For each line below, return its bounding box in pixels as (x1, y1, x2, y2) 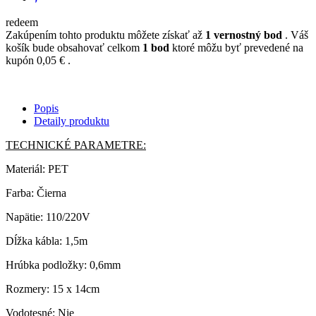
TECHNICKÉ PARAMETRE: (6, 139, 146, 152)
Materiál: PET (6, 163, 68, 176)
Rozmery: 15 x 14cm (6, 283, 99, 296)
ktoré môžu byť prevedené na (169, 42, 303, 54)
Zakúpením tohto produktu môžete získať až (6, 29, 205, 42)
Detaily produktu (34, 115, 109, 128)
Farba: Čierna (6, 187, 66, 200)
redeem (6, 16, 38, 29)
